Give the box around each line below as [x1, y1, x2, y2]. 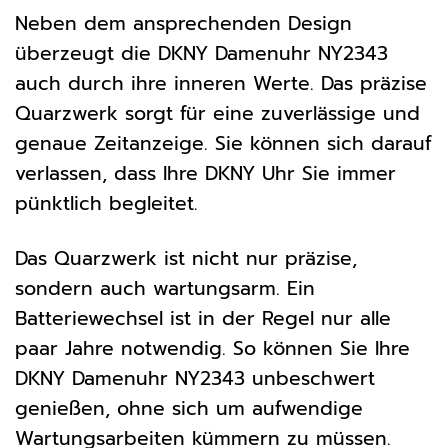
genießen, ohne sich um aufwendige [15, 393, 363, 423]
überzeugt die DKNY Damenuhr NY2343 [15, 38, 388, 68]
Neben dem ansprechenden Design [15, 8, 352, 38]
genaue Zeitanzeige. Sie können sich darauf [15, 128, 432, 158]
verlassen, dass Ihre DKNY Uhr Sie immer [15, 158, 396, 188]
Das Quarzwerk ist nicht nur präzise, [15, 243, 357, 273]
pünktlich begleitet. [15, 188, 198, 218]
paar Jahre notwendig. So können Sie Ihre [15, 333, 410, 363]
